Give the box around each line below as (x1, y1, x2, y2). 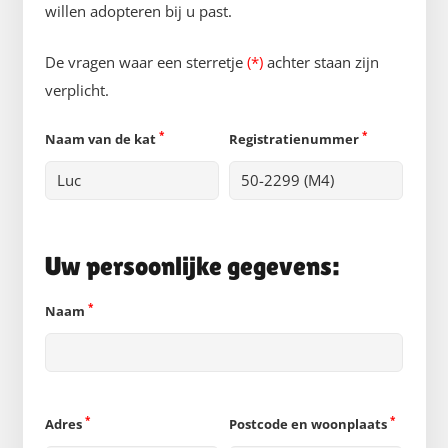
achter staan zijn (263, 51, 379, 72)
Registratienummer (229, 129, 362, 148)
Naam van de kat (45, 129, 159, 148)
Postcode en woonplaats (229, 414, 390, 433)
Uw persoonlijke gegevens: (45, 251, 339, 281)
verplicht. (45, 79, 109, 100)
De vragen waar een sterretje (45, 51, 247, 72)
